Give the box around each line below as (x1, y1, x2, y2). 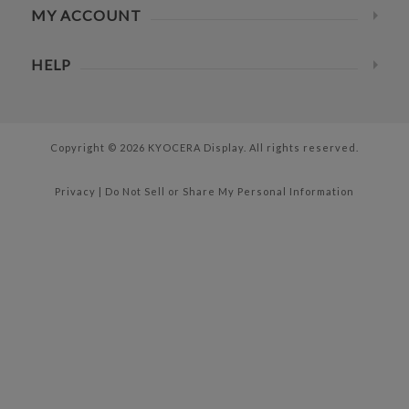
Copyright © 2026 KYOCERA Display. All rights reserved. (49, 141, 359, 153)
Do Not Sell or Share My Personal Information (104, 184, 354, 197)
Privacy (54, 184, 96, 197)
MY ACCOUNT (30, 5, 142, 24)
